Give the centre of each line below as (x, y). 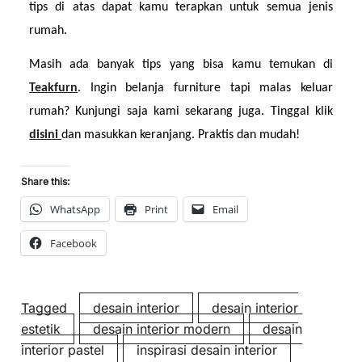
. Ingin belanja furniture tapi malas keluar (205, 88)
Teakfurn (54, 88)
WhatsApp (76, 209)
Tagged (46, 307)
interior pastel (63, 349)
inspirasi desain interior (207, 349)
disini (46, 135)
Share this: (46, 181)
